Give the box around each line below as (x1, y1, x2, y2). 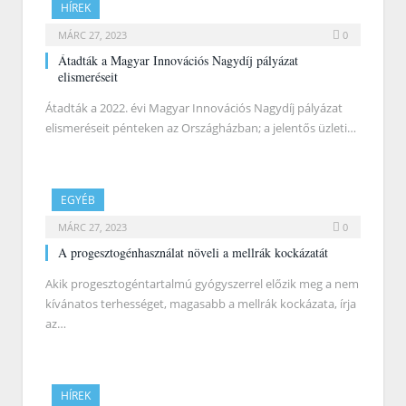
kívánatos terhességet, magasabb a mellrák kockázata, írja (45, 295, 356, 313)
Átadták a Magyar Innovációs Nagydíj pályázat (58, 52, 298, 70)
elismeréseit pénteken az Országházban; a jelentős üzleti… (45, 120, 356, 137)
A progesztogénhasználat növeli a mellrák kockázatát (58, 244, 328, 262)
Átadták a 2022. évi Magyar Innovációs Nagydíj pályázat (45, 100, 343, 117)
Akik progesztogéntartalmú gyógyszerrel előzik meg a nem (45, 275, 359, 293)
